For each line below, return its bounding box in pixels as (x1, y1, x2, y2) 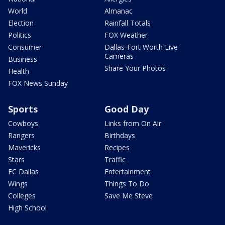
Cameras (104, 51, 134, 61)
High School (8, 203, 47, 213)
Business (8, 54, 37, 64)
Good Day (104, 103, 149, 116)
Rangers (8, 131, 35, 141)
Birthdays (104, 131, 135, 141)
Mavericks (8, 143, 41, 153)
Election (8, 18, 34, 28)
